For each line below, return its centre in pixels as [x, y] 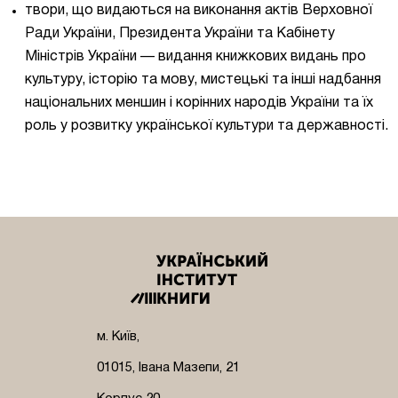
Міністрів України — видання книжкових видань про [195, 56]
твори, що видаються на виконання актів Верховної [199, 10]
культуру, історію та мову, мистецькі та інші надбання [203, 80]
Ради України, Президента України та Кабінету [180, 33]
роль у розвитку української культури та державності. [207, 126]
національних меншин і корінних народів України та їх [199, 103]
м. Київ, [118, 336]
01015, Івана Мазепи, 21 [168, 367]
